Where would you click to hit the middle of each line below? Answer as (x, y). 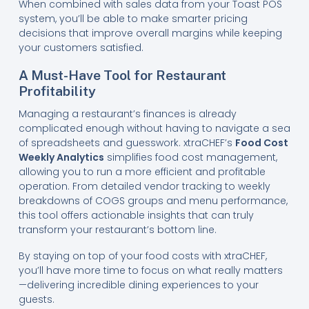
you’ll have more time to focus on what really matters (150, 270)
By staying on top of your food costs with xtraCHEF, (142, 256)
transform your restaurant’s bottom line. (117, 230)
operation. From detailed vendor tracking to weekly (144, 187)
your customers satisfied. (81, 48)
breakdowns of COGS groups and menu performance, (153, 201)
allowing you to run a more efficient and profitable (142, 172)
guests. (36, 299)
